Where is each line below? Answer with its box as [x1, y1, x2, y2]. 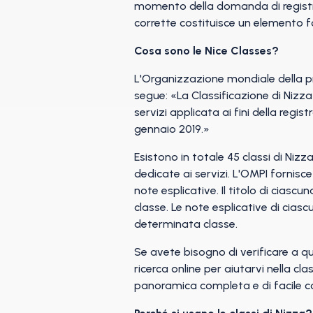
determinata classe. [134, 217, 238, 231]
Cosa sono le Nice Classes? [134, 44, 279, 57]
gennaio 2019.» [134, 122, 210, 136]
